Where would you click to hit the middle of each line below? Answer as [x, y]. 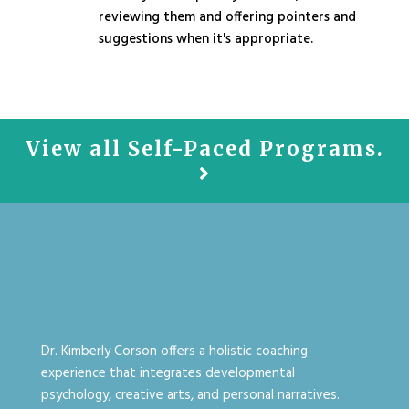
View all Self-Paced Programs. [204, 149]
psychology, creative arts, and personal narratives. [190, 395]
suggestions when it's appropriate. [207, 39]
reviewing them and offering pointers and [227, 17]
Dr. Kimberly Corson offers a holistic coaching [174, 351]
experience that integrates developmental [168, 373]
